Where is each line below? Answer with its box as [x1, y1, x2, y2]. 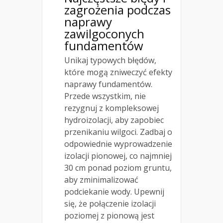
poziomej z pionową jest [64, 210, 154, 222]
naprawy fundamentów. [64, 79, 152, 90]
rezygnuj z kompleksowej [64, 103, 159, 114]
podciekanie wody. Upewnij [64, 186, 164, 198]
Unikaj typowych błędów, [64, 55, 156, 66]
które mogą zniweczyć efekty [64, 67, 172, 78]
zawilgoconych [64, 25, 144, 42]
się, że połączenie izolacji [64, 198, 156, 210]
